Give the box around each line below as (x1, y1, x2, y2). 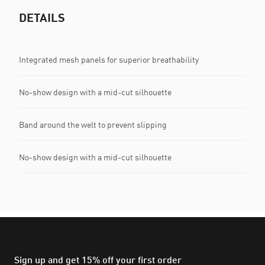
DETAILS (19, 10, 65, 24)
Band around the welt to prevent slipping (19, 119, 167, 130)
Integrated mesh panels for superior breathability (19, 54, 199, 64)
